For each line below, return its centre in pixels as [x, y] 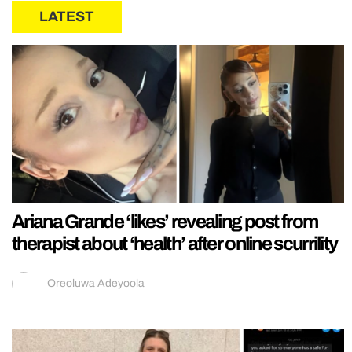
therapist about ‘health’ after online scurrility [175, 243]
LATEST [67, 17]
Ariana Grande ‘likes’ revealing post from [165, 221]
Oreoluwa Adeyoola [96, 283]
